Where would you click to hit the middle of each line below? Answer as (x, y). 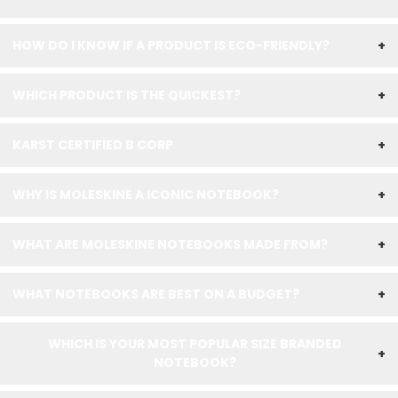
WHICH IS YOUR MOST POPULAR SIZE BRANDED (195, 344)
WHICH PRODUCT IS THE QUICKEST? (127, 95)
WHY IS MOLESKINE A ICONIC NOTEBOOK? (146, 195)
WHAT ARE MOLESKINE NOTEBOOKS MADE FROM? (170, 244)
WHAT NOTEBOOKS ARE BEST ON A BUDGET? (156, 294)
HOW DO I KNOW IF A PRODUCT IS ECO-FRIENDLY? (171, 45)
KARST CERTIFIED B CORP (93, 145)
